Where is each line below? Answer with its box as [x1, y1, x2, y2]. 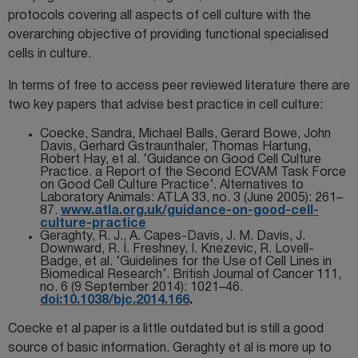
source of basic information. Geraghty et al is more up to [8, 343, 332, 355]
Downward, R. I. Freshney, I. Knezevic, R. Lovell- [40, 244, 314, 256]
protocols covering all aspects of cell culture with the [8, 10, 311, 22]
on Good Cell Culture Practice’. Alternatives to [40, 180, 304, 192]
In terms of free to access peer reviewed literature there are [8, 81, 350, 93]
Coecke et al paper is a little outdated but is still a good [8, 324, 324, 336]
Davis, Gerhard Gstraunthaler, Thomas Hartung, [40, 141, 311, 153]
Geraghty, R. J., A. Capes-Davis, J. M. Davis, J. [40, 231, 305, 243]
